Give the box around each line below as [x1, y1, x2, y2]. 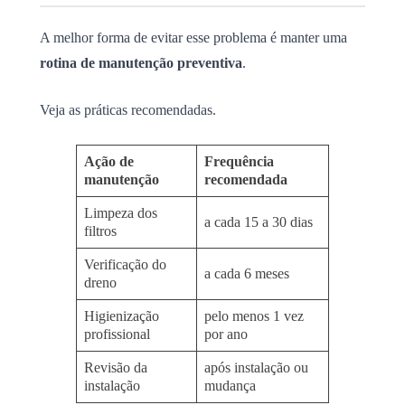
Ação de [84, 153, 134, 169]
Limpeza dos [84, 204, 157, 221]
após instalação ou [204, 359, 308, 375]
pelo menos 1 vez [204, 307, 304, 324]
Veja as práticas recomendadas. [40, 101, 216, 118]
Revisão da [84, 359, 147, 375]
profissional [84, 325, 150, 342]
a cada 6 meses [204, 265, 289, 281]
